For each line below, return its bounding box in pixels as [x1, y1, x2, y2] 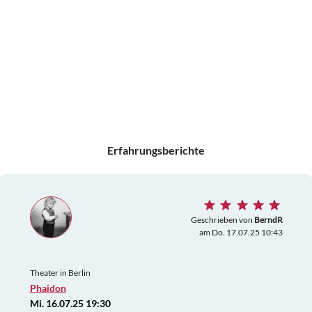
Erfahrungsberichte [107, 143, 205, 157]
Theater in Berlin [29, 267, 91, 279]
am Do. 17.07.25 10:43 [198, 226, 283, 237]
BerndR [253, 214, 283, 225]
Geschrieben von [190, 214, 254, 225]
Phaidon [29, 282, 66, 295]
